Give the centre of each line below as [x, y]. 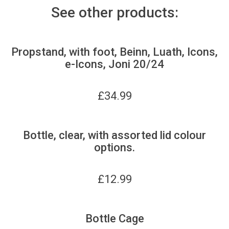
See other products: [114, 12]
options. [114, 147]
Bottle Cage [114, 218]
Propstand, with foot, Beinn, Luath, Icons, [114, 52]
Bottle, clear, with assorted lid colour [114, 135]
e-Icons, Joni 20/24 [114, 64]
